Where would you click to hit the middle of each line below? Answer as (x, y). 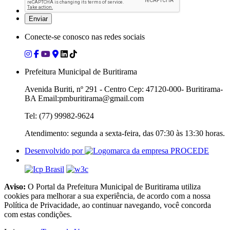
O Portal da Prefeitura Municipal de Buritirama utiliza (113, 186)
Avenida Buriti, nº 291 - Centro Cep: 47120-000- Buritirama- (124, 89)
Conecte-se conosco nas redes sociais (85, 36)
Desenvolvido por (55, 150)
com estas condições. (38, 214)
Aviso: (15, 186)
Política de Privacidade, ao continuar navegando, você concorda (108, 205)
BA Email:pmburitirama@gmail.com (84, 98)
